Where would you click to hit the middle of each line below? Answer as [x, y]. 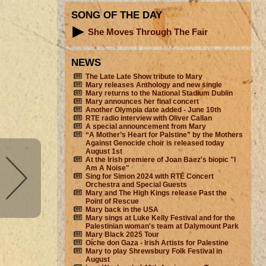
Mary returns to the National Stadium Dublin [159, 94]
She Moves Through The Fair [148, 32]
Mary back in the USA [122, 210]
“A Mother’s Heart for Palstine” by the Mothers [164, 135]
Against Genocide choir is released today [155, 143]
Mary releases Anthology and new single [153, 85]
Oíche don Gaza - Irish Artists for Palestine [157, 243]
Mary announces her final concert [142, 102]
